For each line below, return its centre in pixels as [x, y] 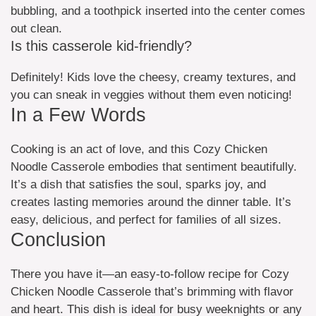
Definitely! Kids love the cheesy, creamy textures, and [153, 77]
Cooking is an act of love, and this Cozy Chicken [139, 149]
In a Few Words [78, 115]
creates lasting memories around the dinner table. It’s [151, 202]
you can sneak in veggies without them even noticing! [151, 95]
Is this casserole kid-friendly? [101, 45]
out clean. [36, 28]
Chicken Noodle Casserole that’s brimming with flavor [152, 291]
